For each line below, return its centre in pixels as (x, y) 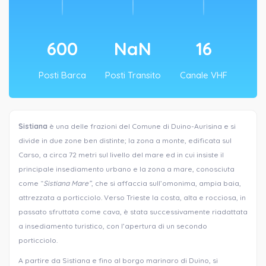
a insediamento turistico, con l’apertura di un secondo (113, 226)
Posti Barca (62, 75)
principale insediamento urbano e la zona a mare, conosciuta (126, 169)
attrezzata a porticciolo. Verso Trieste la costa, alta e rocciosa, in (132, 197)
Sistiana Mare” (67, 183)
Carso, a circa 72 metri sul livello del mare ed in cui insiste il (121, 154)
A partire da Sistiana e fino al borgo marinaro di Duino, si (118, 260)
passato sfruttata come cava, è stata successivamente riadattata (133, 211)
